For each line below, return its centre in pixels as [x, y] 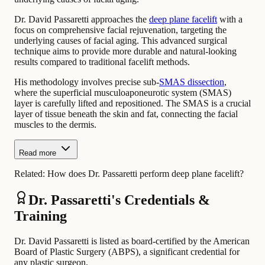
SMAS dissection [192, 82]
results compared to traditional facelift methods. [102, 62]
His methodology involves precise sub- [87, 82]
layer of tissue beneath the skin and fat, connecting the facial [126, 114]
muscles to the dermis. [55, 124]
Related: [31, 173]
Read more [38, 153]
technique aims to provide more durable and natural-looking [125, 51]
